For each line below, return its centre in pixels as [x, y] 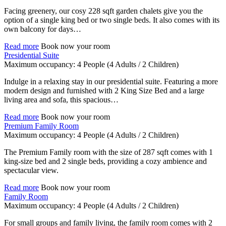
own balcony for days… [43, 29]
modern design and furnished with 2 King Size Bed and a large [104, 91]
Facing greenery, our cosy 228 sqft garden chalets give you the [103, 11]
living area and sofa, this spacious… [61, 100]
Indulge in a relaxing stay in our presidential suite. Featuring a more [111, 82]
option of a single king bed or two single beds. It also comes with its [112, 20]
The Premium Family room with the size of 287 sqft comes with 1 [108, 152]
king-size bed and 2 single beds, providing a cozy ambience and [105, 161]
